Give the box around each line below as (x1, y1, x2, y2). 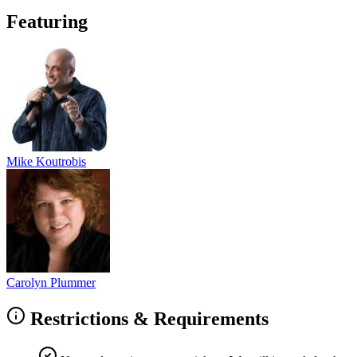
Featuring (6, 10, 88, 32)
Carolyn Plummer (6, 276, 96, 290)
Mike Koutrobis (6, 155, 86, 169)
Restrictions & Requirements (25, 308, 269, 330)
